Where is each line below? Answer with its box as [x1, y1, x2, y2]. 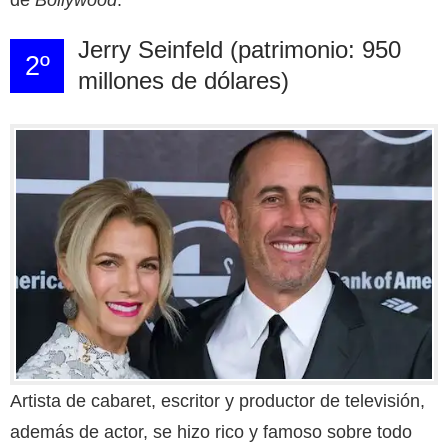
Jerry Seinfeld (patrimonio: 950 [77, 35, 401, 63]
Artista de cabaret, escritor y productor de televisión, [10, 390, 425, 411]
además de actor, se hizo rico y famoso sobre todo [10, 421, 412, 442]
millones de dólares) [77, 66, 289, 94]
